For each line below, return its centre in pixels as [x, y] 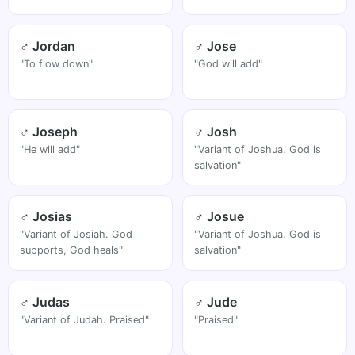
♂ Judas [45, 302]
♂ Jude [216, 302]
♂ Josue [219, 217]
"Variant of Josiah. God [76, 235]
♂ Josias [46, 217]
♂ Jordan [48, 46]
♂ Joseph [49, 131]
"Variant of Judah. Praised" [85, 320]
